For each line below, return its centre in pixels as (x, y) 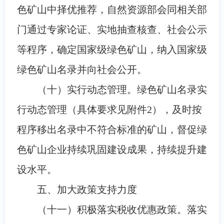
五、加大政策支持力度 (87, 189)
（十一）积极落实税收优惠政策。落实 (122, 209)
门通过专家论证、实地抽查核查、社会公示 (112, 29)
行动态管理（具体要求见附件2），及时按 (109, 109)
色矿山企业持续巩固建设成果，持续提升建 (112, 149)
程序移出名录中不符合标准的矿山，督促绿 (112, 129)
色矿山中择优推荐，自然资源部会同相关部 (112, 9)
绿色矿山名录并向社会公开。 (82, 69)
